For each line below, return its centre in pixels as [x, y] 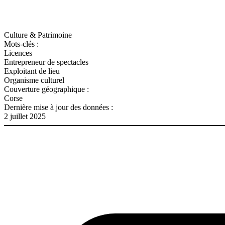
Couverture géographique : [46, 89]
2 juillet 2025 [25, 116]
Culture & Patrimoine [38, 35]
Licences [18, 53]
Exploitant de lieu [32, 71]
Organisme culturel [34, 80]
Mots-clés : [21, 44]
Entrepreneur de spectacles [46, 62]
